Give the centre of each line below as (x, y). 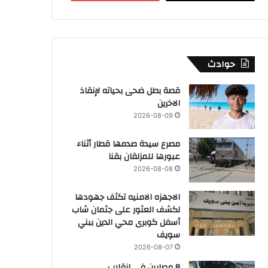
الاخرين (169, 103)
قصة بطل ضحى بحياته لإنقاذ (130, 91)
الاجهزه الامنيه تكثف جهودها (127, 197)
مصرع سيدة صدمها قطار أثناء (128, 144)
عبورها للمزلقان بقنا (144, 156)
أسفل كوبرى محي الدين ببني (129, 222)
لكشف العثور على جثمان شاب (126, 210)
